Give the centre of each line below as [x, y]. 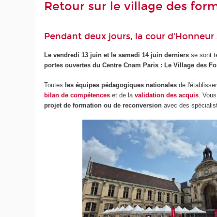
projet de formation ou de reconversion [103, 105]
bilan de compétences [77, 95]
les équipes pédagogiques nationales [121, 85]
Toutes [55, 85]
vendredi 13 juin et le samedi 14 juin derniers [121, 55]
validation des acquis [167, 95]
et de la [123, 95]
